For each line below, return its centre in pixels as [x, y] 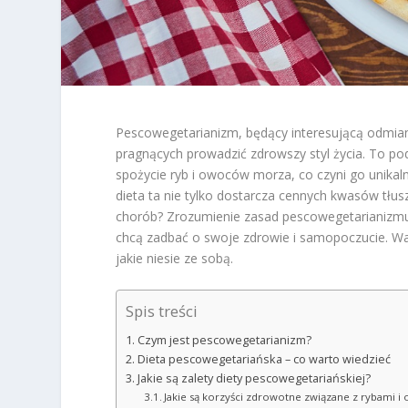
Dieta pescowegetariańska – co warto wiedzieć [264, 359]
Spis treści [162, 311]
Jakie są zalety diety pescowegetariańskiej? [254, 378]
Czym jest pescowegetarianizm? [224, 340]
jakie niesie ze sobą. [175, 259]
